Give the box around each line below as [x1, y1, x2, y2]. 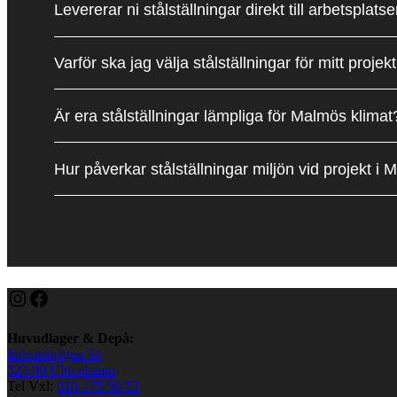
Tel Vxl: [7, 378, 57, 393]
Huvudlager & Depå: [7, 330, 134, 346]
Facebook [27, 285, 111, 309]
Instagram [6, 285, 92, 309]
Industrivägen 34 [7, 346, 101, 362]
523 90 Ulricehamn [7, 362, 115, 378]
